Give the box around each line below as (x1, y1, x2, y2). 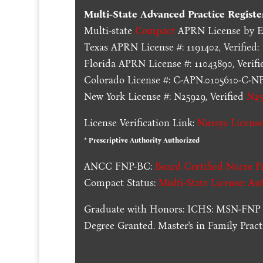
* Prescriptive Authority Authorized (84, 136, 200, 144)
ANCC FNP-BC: (84, 160, 156, 173)
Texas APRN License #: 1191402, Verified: (84, 41, 259, 53)
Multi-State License (159, 176, 244, 189)
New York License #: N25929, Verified (84, 90, 244, 103)
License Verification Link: (84, 116, 198, 129)
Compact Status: (84, 176, 156, 189)
